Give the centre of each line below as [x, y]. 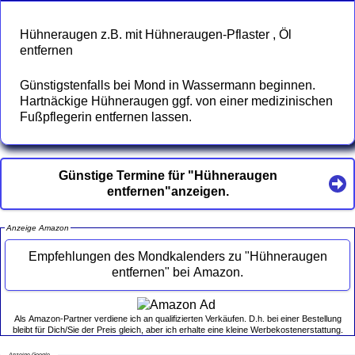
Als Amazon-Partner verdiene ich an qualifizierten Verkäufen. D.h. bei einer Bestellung [177, 318]
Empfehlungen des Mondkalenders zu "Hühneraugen [177, 257]
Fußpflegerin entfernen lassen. [106, 116]
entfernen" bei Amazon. [208, 273]
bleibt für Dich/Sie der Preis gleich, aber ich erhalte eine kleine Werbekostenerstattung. [177, 329]
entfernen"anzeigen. [168, 192]
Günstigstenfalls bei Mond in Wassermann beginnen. [168, 85]
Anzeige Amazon [37, 228]
